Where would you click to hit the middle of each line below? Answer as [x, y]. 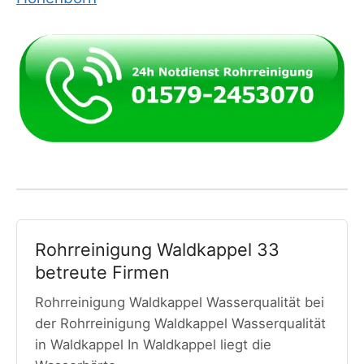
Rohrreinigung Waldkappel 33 [157, 249]
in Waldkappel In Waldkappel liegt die [153, 345]
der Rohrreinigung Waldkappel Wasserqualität [180, 324]
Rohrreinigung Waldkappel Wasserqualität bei [179, 303]
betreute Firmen [102, 272]
